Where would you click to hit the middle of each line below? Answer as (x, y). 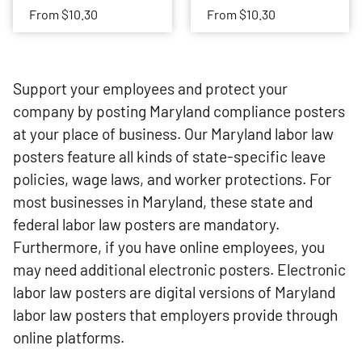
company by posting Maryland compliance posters (179, 111)
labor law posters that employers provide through (175, 314)
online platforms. (69, 337)
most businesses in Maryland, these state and (163, 201)
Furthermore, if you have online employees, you (169, 246)
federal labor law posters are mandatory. (146, 224)
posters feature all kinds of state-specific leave (169, 156)
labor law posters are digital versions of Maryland (174, 292)
